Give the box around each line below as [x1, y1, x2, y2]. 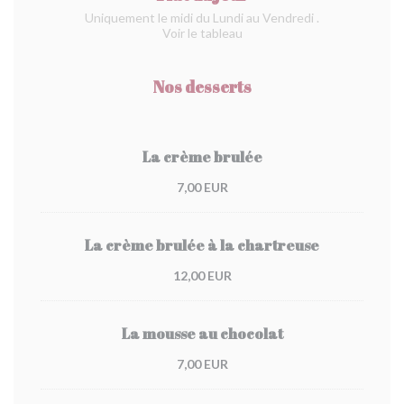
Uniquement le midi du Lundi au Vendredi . [85, 10, 319, 25]
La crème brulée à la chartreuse [85, 235, 319, 255]
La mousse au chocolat [121, 324, 283, 344]
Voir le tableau [161, 25, 243, 41]
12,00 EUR [172, 268, 232, 283]
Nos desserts [152, 76, 252, 97]
